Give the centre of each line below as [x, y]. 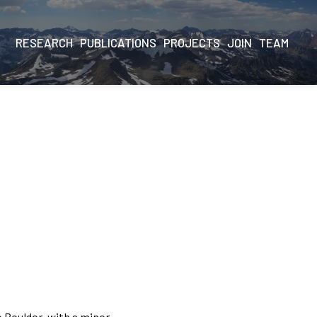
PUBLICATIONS [118, 42]
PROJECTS [192, 42]
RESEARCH [44, 42]
